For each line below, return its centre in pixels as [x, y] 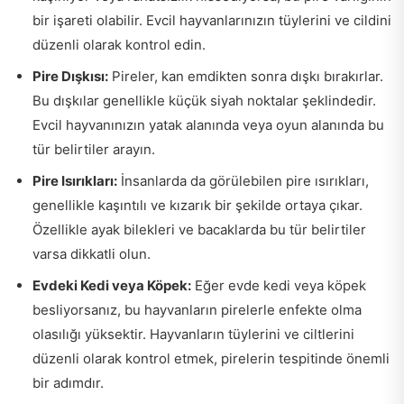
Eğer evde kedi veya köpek [279, 286]
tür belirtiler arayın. [94, 150]
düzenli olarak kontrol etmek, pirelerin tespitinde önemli [211, 359]
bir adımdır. [68, 383]
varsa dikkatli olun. [92, 254]
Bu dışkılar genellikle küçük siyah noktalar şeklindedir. [204, 101]
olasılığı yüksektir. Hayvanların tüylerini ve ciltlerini [193, 335]
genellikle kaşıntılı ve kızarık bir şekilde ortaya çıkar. [197, 206]
